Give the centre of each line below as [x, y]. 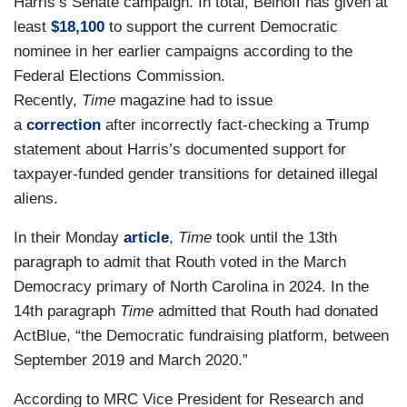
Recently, [48, 100]
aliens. [36, 198]
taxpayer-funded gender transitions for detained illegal [196, 174]
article [146, 237]
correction [64, 124]
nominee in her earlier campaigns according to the [183, 51]
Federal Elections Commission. [119, 75]
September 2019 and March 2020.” [133, 360]
